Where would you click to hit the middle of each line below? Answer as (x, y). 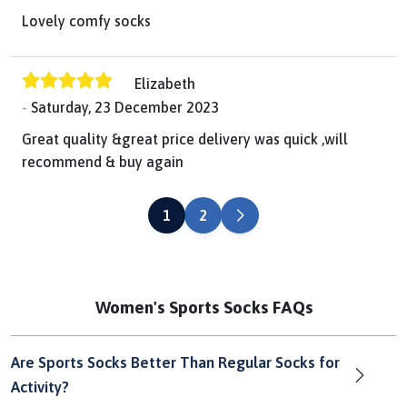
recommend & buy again (103, 162)
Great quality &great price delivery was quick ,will (185, 139)
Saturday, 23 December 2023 (125, 108)
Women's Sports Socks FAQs (203, 308)
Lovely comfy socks (86, 20)
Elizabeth (165, 83)
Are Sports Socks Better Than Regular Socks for (175, 363)
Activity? (40, 387)
